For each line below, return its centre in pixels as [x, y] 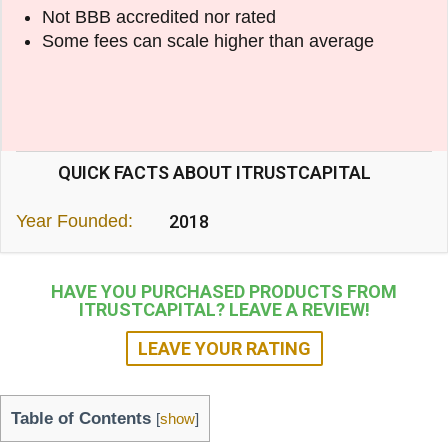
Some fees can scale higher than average [208, 41]
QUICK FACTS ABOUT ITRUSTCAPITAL [214, 173]
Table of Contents [81, 419]
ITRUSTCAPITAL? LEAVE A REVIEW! [224, 310]
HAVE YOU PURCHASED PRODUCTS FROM [224, 292]
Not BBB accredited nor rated [159, 17]
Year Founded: [74, 221]
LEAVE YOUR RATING [224, 349]
